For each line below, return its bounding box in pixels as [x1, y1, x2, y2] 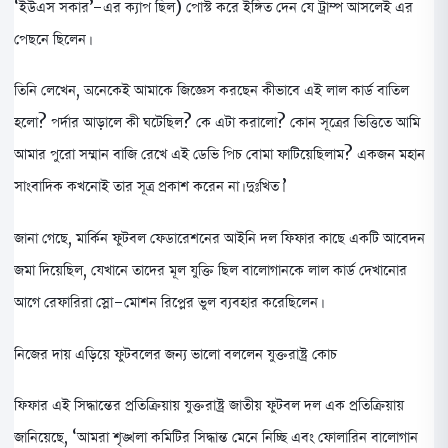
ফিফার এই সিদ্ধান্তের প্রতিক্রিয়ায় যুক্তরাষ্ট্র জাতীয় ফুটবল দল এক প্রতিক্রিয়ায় [14, 394, 404, 417]
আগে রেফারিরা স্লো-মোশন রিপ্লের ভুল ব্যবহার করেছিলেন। [14, 291, 321, 314]
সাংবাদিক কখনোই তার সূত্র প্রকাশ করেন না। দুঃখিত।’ [14, 175, 287, 198]
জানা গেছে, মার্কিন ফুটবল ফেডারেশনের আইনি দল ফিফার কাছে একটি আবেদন [14, 227, 425, 250]
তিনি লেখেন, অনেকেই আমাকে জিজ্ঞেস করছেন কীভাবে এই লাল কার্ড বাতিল [14, 79, 409, 102]
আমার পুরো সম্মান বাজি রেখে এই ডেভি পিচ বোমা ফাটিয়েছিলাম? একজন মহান [14, 143, 425, 166]
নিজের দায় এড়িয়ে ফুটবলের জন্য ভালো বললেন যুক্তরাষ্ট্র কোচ [14, 342, 337, 365]
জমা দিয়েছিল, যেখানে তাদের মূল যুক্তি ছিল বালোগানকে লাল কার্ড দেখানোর [14, 259, 407, 282]
